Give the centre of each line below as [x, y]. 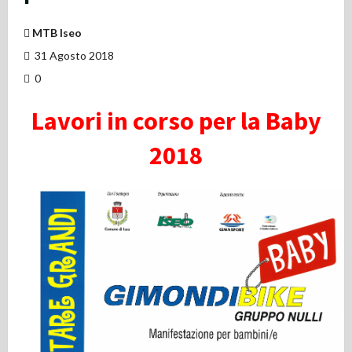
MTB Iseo [57, 32]
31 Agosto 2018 [73, 55]
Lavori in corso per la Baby [176, 121]
